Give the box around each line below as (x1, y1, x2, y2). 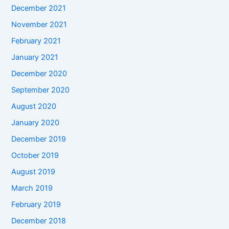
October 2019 (11, 150, 59, 160)
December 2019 (11, 134, 66, 144)
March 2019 (11, 183, 53, 193)
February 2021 (11, 36, 61, 46)
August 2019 (11, 167, 56, 176)
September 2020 (11, 85, 70, 95)
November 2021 (11, 20, 67, 30)
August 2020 (11, 102, 57, 111)
